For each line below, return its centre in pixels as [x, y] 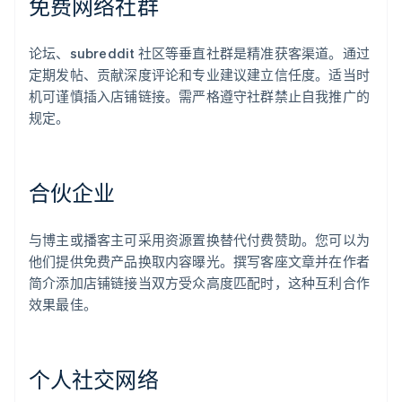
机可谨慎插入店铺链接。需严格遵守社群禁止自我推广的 [200, 96]
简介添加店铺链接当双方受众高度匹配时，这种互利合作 [200, 283]
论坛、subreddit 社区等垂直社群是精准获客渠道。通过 [199, 53]
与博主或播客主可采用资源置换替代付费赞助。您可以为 [200, 240]
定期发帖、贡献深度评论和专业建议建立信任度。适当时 [200, 75]
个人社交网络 [94, 380]
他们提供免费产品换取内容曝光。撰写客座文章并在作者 [200, 262]
